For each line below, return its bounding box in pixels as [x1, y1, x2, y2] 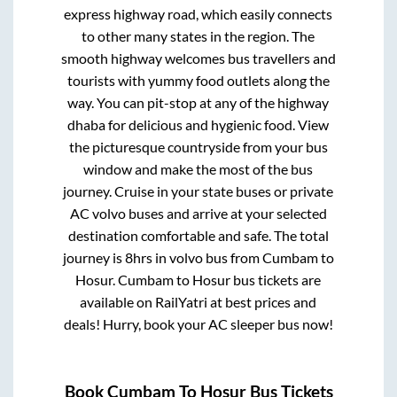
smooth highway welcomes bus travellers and [60, 50, 336, 67]
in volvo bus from [154, 249, 262, 267]
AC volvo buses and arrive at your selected [69, 205, 327, 222]
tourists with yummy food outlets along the [66, 72, 330, 90]
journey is [62, 249, 125, 267]
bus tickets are [230, 271, 322, 289]
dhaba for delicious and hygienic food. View [67, 116, 330, 134]
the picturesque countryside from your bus [68, 138, 328, 156]
